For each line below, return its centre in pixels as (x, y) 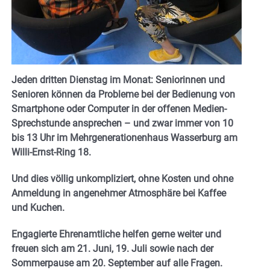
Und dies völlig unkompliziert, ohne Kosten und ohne (122, 179)
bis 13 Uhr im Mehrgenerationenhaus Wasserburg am (124, 138)
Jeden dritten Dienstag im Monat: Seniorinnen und (118, 80)
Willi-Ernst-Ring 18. (51, 152)
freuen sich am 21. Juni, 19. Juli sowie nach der (112, 249)
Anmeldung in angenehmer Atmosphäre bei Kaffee (119, 193)
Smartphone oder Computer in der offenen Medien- (119, 109)
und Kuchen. (38, 208)
